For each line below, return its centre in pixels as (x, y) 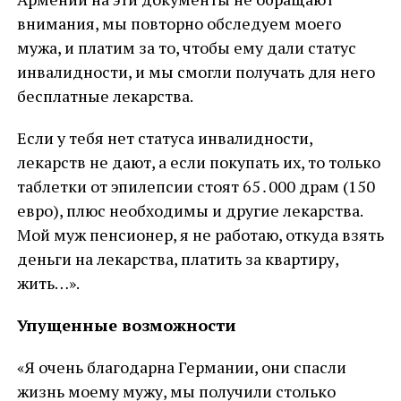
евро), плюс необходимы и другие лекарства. (189, 210)
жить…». (48, 283)
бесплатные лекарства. (105, 96)
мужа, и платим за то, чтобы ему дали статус (186, 47)
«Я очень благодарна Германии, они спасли (181, 367)
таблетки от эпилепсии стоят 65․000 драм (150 (196, 186)
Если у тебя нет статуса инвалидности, (164, 138)
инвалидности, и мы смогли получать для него (196, 72)
